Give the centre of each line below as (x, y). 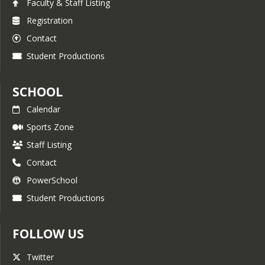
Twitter (40, 257)
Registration (50, 20)
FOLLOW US (48, 234)
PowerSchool (52, 180)
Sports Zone (50, 127)
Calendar (43, 109)
